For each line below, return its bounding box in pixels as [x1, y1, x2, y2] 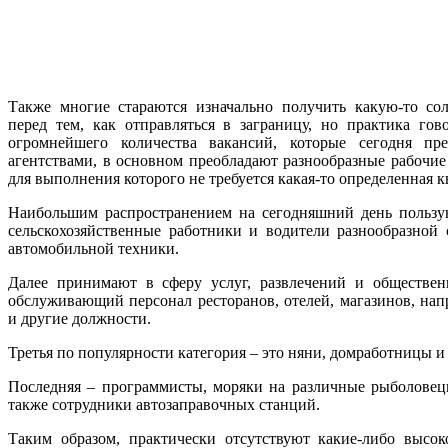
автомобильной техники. [8, 239, 179, 257]
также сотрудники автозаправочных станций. [8, 395, 320, 413]
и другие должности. [8, 309, 151, 327]
